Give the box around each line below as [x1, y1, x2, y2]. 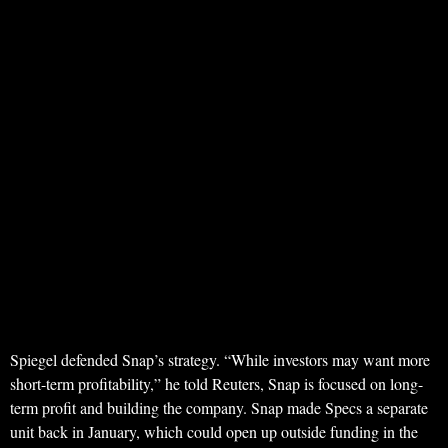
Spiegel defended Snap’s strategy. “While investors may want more [10, 349, 430, 371]
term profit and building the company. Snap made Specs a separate [10, 397, 428, 419]
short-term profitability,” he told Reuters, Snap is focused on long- [10, 373, 423, 395]
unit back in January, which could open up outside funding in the [10, 421, 418, 443]
